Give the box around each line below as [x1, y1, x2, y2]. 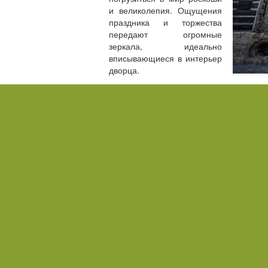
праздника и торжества [109, 16, 223, 28]
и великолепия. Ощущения [109, 4, 223, 16]
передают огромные [109, 28, 223, 40]
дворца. [109, 64, 139, 76]
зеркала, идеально [109, 40, 223, 52]
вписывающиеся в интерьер [109, 52, 223, 64]
